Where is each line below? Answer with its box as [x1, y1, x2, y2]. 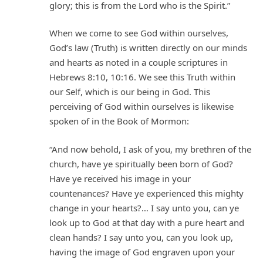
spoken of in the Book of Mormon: [49, 115, 189, 127]
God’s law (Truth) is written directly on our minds [49, 42, 247, 54]
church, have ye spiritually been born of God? [49, 157, 233, 170]
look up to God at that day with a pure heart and [49, 216, 244, 228]
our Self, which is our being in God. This [49, 86, 210, 98]
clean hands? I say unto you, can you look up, [49, 231, 233, 243]
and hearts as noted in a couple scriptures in [49, 56, 228, 69]
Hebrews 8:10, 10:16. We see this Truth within [49, 71, 235, 83]
